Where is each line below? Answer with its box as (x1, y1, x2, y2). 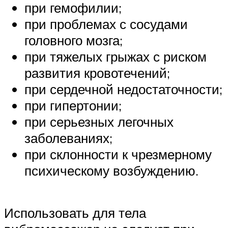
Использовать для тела (4, 205, 146, 221)
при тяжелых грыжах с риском (24, 48, 207, 65)
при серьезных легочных (24, 113, 174, 130)
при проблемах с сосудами (24, 15, 188, 32)
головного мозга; (24, 32, 123, 48)
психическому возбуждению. (24, 162, 198, 179)
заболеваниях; (24, 129, 112, 146)
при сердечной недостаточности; (24, 80, 222, 97)
